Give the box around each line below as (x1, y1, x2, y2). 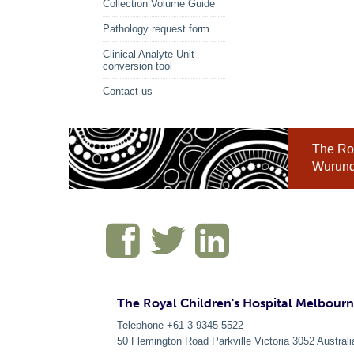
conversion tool (103, 60, 172, 72)
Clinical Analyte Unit (103, 48, 194, 60)
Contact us (103, 85, 153, 97)
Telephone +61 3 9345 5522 (117, 318, 243, 331)
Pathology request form (103, 23, 209, 35)
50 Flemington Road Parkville (117, 334, 251, 347)
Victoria (254, 334, 292, 347)
